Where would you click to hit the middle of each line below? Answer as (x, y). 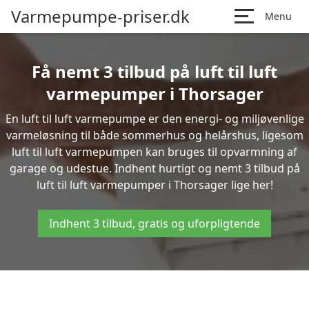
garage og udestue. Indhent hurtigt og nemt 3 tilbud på (154, 168)
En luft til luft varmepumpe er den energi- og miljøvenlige (154, 119)
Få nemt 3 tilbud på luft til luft (154, 71)
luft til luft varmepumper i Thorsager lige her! (154, 185)
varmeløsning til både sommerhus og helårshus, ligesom (154, 135)
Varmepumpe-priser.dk (100, 16)
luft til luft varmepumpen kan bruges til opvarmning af (154, 152)
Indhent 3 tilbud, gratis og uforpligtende (154, 223)
